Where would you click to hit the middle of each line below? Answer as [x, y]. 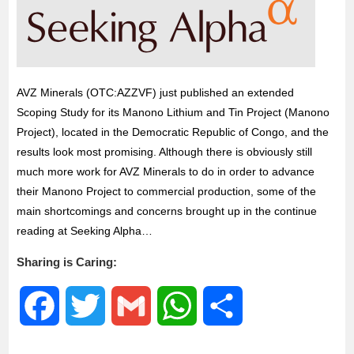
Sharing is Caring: [67, 262]
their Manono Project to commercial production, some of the [167, 191]
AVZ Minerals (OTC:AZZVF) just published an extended [156, 92]
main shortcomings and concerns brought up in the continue [167, 211]
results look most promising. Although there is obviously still [165, 152]
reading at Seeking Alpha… [85, 231]
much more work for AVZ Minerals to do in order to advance [166, 171]
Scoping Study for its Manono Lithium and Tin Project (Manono [173, 112]
